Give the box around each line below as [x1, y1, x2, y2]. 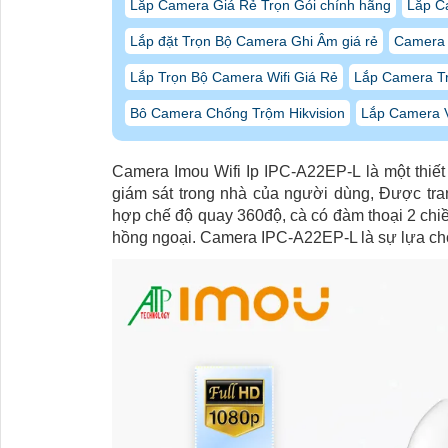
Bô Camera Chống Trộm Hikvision [130, 105, 345, 122]
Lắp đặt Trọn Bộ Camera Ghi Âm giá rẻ [130, 33, 378, 50]
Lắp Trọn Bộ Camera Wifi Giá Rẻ [130, 69, 338, 86]
